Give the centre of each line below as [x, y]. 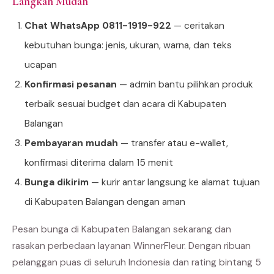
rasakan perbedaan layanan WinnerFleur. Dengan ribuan [131, 246]
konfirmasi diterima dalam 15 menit [99, 162]
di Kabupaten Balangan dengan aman [105, 202]
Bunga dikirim [57, 182]
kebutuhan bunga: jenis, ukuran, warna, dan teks [128, 45]
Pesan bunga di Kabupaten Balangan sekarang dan [122, 229]
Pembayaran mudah [71, 143]
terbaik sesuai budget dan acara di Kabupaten [125, 104]
